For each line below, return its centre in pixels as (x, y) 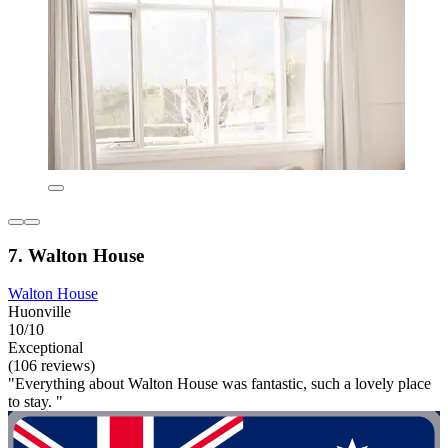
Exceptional (45, 348)
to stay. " (35, 402)
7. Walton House (76, 255)
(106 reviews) (51, 366)
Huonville (39, 312)
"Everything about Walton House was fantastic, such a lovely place (219, 384)
